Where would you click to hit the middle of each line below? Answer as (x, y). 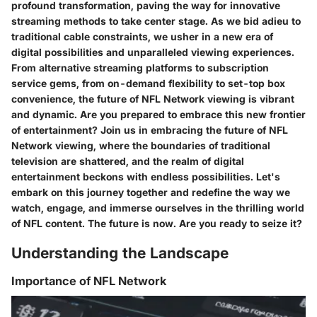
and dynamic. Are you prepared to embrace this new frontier (158, 114)
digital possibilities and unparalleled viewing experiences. (153, 52)
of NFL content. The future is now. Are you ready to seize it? (157, 223)
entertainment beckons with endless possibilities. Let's (146, 177)
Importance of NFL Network (89, 281)
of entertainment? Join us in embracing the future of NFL (150, 130)
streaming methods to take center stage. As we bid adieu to (156, 21)
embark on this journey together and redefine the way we (151, 192)
